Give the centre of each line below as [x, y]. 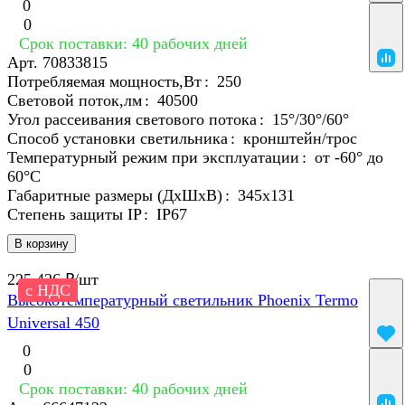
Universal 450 [53, 323]
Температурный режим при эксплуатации [153, 158]
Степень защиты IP [74, 215]
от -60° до [349, 158]
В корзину [42, 244]
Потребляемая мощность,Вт [104, 82]
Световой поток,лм [75, 101]
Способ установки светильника [118, 139]
